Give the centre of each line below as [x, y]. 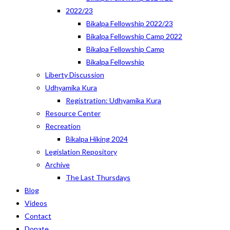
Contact [38, 216]
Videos [36, 203]
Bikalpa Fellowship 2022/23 [130, 23]
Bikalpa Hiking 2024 [97, 139]
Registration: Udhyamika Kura [113, 100]
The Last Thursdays [98, 177]
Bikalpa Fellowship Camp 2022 [134, 36]
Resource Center [73, 113]
